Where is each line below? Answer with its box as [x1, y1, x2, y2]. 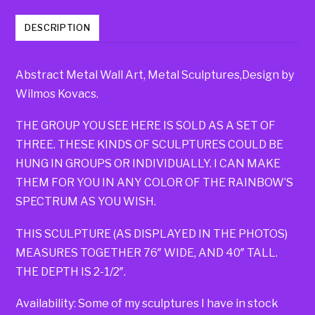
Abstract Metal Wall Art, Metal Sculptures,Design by [15, 68, 295, 82]
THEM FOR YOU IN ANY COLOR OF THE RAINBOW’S [15, 176, 294, 190]
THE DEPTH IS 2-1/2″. [15, 264, 127, 278]
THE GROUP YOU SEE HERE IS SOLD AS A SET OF [15, 119, 276, 133]
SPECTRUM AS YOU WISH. [15, 195, 157, 209]
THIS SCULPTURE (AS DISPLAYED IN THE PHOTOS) [15, 226, 288, 240]
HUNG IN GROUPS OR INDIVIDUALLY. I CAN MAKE [15, 157, 281, 171]
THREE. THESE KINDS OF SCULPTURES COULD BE [15, 138, 284, 152]
